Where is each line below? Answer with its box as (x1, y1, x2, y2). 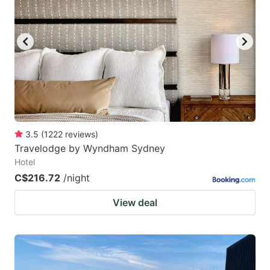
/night (63, 171, 90, 184)
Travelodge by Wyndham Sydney (14, 142, 165, 154)
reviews (65, 128, 95, 139)
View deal (113, 196, 157, 209)
